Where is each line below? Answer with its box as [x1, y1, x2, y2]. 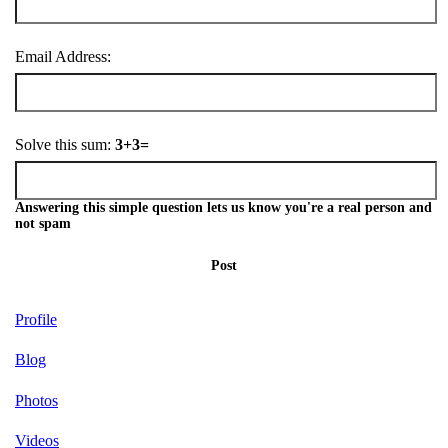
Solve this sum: [15, 136, 115, 154]
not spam [15, 215, 71, 231]
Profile [15, 310, 57, 328]
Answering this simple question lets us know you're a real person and [15, 199, 432, 215]
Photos [15, 391, 58, 409]
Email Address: [15, 48, 111, 66]
